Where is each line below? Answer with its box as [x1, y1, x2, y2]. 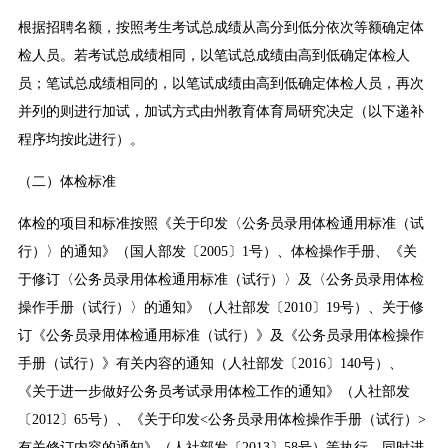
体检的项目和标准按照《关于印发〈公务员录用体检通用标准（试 [17, 216, 424, 232]
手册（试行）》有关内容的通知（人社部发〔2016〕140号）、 [17, 356, 403, 372]
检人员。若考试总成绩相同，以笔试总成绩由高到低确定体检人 [17, 48, 410, 64]
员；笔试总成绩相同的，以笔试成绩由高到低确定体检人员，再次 [17, 76, 424, 92]
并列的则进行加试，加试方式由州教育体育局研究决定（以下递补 [17, 104, 424, 120]
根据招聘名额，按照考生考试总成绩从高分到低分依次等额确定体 [17, 20, 424, 36]
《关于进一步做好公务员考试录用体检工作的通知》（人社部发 [17, 384, 410, 400]
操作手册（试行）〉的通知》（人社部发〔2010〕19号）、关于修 [17, 300, 424, 316]
